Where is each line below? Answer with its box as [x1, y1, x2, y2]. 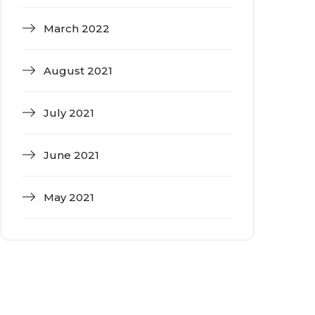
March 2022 [44, 21, 110, 35]
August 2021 [44, 63, 112, 77]
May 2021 [44, 190, 94, 204]
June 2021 [44, 148, 99, 162]
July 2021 [44, 105, 94, 120]
